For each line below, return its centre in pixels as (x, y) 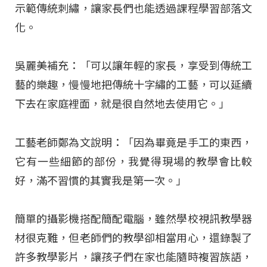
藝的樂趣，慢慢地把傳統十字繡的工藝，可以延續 (133, 85)
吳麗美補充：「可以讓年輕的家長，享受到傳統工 (133, 66)
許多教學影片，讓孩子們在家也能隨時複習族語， (133, 257)
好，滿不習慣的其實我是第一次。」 (101, 181)
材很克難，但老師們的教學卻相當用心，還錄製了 (133, 238)
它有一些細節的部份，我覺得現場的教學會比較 (133, 162)
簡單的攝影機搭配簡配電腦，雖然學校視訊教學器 (133, 219)
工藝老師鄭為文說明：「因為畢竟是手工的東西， (133, 142)
